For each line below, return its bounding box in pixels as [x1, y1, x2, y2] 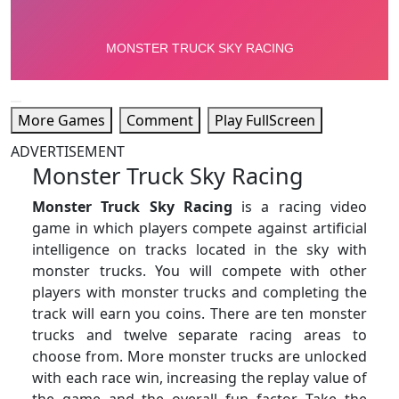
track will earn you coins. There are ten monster [32, 304, 367, 323]
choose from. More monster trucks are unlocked [32, 346, 367, 366]
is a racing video [232, 197, 368, 216]
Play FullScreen [246, 110, 315, 130]
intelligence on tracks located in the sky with [32, 240, 367, 259]
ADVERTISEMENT [11, 142, 125, 161]
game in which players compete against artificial [32, 218, 367, 238]
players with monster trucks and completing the [32, 282, 367, 302]
